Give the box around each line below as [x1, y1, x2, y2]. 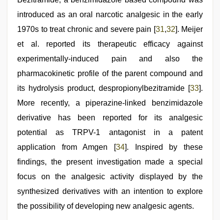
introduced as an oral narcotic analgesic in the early [17, 10, 203, 19]
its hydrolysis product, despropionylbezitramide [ [17, 84, 190, 92]
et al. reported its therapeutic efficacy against [17, 40, 203, 48]
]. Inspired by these [125, 143, 203, 151]
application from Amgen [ [17, 143, 116, 151]
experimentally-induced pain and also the [17, 55, 203, 63]
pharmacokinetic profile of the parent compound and [17, 69, 203, 78]
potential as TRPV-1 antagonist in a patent [17, 128, 203, 137]
